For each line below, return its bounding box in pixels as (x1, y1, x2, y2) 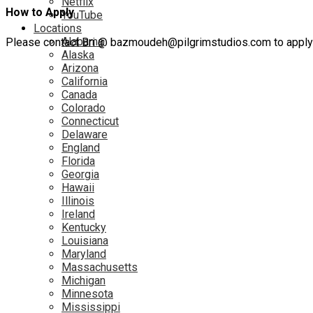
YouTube (61, 8, 103, 22)
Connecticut (61, 115, 119, 128)
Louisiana (61, 234, 108, 247)
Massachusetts (61, 261, 138, 274)
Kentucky (61, 221, 106, 234)
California (61, 75, 108, 88)
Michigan (61, 274, 105, 287)
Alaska (61, 48, 94, 61)
